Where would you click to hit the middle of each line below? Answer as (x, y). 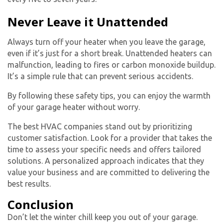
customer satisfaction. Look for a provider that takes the (110, 138)
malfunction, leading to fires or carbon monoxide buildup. (111, 65)
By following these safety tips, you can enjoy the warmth (109, 96)
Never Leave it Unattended (88, 22)
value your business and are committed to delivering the (109, 172)
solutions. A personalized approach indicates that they (106, 161)
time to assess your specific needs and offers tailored (104, 150)
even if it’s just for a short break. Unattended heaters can (110, 54)
